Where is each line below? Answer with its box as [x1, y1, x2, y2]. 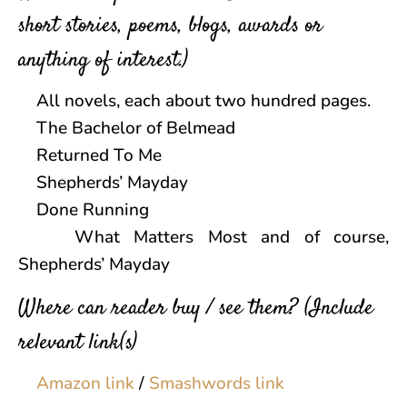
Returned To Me [18, 144, 162, 168]
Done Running [18, 198, 149, 223]
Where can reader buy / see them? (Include [18, 293, 373, 325]
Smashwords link [149, 372, 284, 396]
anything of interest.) [18, 45, 188, 77]
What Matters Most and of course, [18, 225, 389, 250]
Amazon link [32, 372, 134, 396]
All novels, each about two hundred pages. [18, 89, 371, 114]
